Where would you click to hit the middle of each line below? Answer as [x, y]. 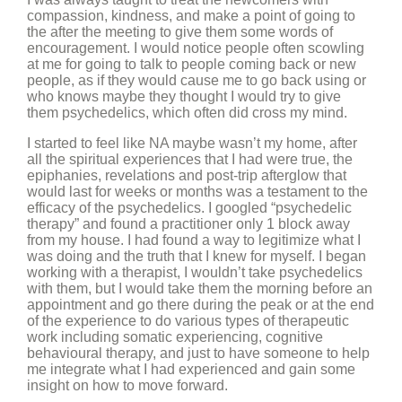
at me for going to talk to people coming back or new [192, 64]
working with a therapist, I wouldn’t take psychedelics [195, 272]
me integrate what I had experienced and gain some [191, 369]
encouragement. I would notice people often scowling [196, 48]
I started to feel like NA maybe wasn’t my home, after [192, 143]
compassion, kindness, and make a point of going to [191, 16]
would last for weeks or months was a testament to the [197, 192]
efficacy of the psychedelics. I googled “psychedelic [189, 208]
